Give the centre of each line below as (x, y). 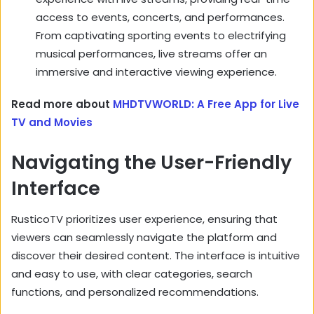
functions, (37, 292)
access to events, (83, 17)
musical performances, (96, 53)
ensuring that (241, 219)
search (233, 274)
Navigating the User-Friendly (151, 162)
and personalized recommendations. (161, 292)
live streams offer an (211, 53)
